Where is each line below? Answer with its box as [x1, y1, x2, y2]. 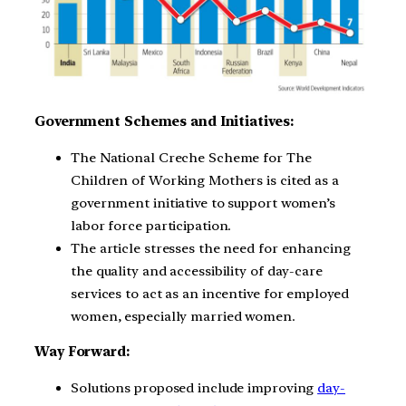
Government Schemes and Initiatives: [34, 112, 294, 130]
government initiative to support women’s [71, 194, 335, 211]
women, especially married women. [71, 307, 295, 324]
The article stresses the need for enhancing [71, 239, 351, 256]
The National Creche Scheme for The [71, 149, 312, 166]
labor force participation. [71, 217, 232, 234]
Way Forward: [34, 343, 130, 361]
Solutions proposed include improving [71, 380, 318, 397]
